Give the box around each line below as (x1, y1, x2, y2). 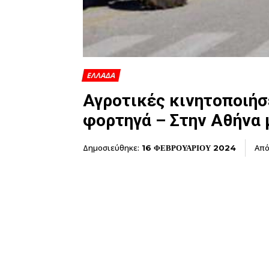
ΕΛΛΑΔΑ (86, 70, 115, 80)
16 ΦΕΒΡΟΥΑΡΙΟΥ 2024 (142, 142, 236, 153)
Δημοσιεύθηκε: (83, 142, 139, 153)
